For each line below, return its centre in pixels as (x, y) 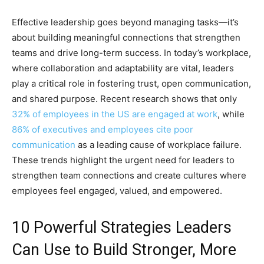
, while (231, 114)
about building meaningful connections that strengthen (126, 38)
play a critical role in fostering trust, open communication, (131, 84)
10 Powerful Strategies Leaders (122, 228)
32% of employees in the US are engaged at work (115, 114)
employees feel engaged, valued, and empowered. (117, 191)
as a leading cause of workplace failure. (159, 145)
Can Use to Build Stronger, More (124, 250)
